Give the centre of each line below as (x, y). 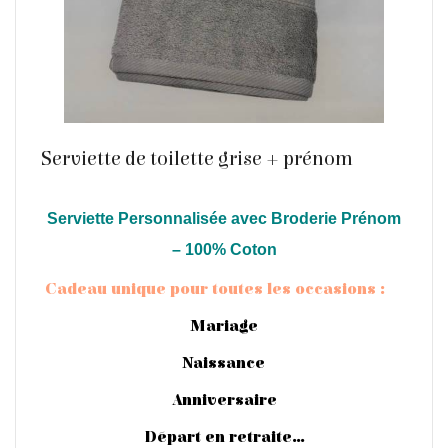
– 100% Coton (224, 249)
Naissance (224, 362)
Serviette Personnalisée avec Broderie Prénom (224, 218)
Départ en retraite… (224, 436)
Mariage (224, 325)
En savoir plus (227, 228)
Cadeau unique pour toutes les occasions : (213, 288)
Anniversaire (224, 399)
